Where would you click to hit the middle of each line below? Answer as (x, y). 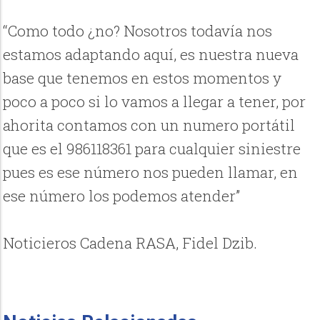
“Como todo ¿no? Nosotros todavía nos (138, 31)
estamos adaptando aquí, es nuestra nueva (151, 55)
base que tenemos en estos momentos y (142, 78)
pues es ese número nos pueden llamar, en (151, 172)
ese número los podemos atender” (122, 196)
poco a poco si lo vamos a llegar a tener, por (155, 102)
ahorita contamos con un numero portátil (149, 125)
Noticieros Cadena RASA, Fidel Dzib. (130, 243)
